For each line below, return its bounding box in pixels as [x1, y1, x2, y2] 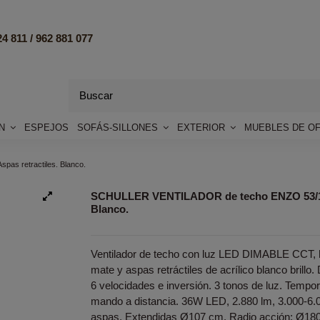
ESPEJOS [24, 121, 69, 133]
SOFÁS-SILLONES [77, 121, 161, 133]
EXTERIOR [177, 121, 228, 133]
